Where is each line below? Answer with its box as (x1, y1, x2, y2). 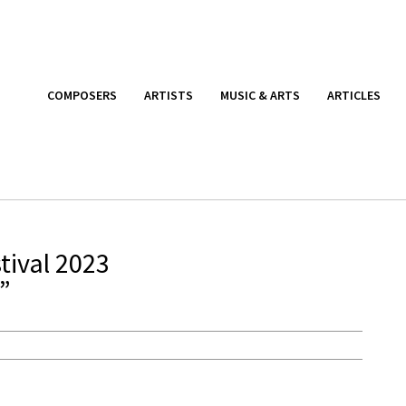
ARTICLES (327, 86, 381, 103)
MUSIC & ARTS (220, 86, 300, 103)
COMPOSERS (47, 86, 117, 103)
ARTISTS (144, 86, 193, 103)
